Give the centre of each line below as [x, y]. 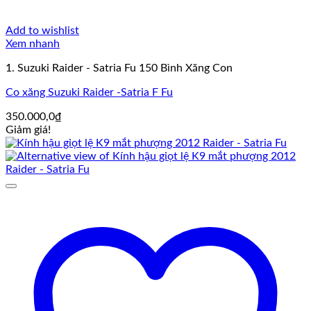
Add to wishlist [42, 31]
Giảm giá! [28, 130]
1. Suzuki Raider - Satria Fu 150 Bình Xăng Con [119, 68]
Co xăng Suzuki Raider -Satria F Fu [89, 93]
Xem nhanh [33, 44]
